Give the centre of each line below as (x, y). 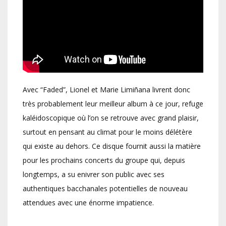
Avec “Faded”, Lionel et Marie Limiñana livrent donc (106, 89)
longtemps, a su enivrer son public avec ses (94, 174)
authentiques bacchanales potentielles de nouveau (105, 188)
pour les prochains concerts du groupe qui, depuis (104, 160)
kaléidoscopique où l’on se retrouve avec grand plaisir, (111, 118)
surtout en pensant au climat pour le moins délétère (107, 132)
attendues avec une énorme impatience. (88, 202)
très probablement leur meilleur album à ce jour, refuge (113, 103)
